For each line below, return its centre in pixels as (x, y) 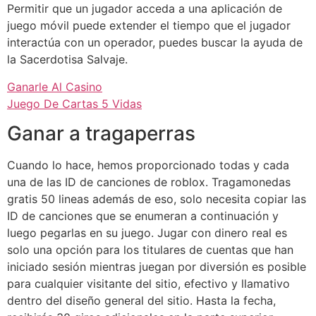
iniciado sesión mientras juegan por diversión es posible (157, 267)
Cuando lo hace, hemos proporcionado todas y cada (148, 165)
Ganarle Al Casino (55, 86)
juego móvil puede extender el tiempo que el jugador (149, 26)
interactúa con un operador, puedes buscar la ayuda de (155, 43)
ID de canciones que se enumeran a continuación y (143, 216)
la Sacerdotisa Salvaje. (67, 60)
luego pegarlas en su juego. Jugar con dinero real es (147, 233)
